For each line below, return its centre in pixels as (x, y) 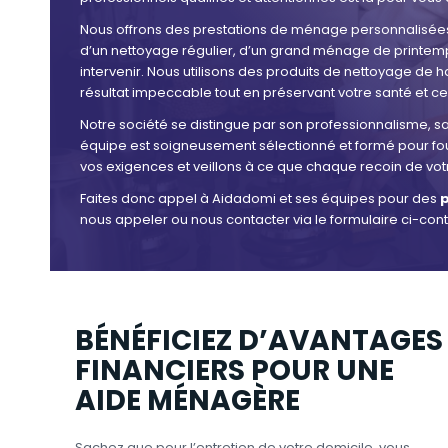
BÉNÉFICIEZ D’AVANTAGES (259, 341)
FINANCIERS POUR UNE (234, 371)
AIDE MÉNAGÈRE (187, 401)
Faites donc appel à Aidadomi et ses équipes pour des (260, 199)
